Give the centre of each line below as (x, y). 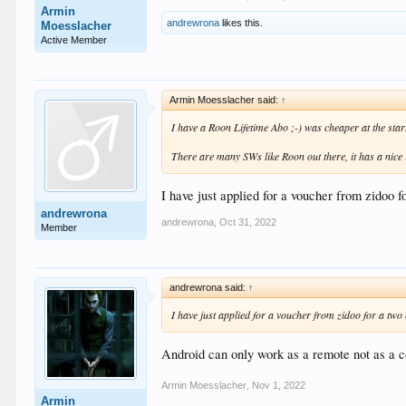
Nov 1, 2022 (279, 385)
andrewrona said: (209, 287)
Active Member (74, 39)
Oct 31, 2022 (248, 222)
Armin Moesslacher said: (226, 99)
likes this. (242, 22)
